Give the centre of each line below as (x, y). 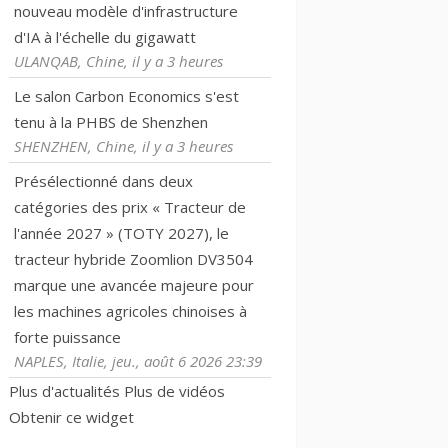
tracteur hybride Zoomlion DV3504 (133, 258)
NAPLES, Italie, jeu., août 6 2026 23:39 (138, 360)
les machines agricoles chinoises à (130, 310)
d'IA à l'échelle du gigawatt (105, 36)
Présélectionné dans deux (103, 180)
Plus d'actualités (64, 390)
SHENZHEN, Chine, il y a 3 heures (123, 145)
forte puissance (67, 336)
